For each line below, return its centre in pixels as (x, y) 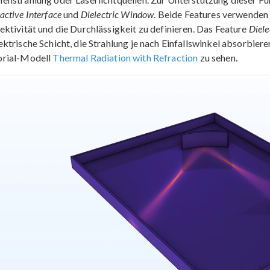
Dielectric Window (117, 14)
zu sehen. (218, 58)
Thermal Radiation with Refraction (125, 58)
